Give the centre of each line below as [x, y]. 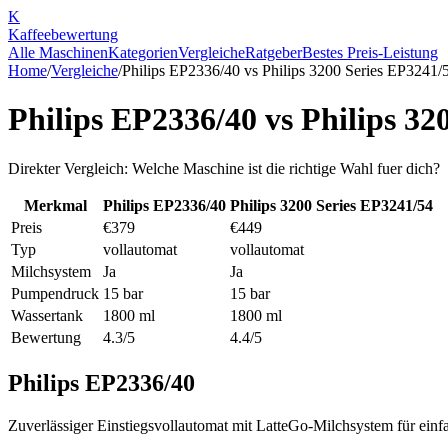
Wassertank [47, 315]
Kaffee [29, 34]
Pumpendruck [55, 293]
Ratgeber [273, 52]
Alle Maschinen [58, 52]
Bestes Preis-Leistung [370, 52]
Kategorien [143, 52]
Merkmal [55, 205]
